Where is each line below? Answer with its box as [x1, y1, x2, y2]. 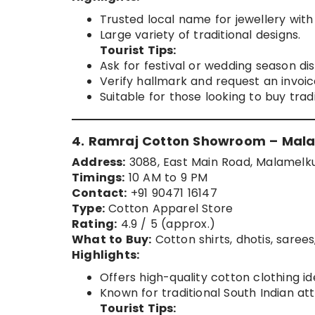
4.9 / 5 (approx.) [117, 216, 216, 233]
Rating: [72, 216, 117, 233]
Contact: [72, 185, 127, 202]
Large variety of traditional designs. [100, 27, 301, 44]
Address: [72, 154, 126, 171]
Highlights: [72, 247, 140, 264]
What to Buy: [72, 231, 152, 248]
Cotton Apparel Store [105, 200, 233, 217]
